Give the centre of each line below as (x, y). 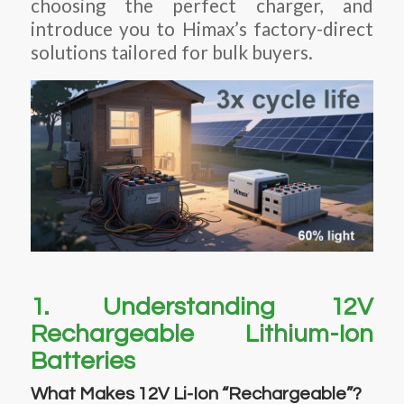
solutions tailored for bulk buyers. (171, 52)
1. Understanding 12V (202, 307)
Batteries (83, 361)
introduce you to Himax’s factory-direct (202, 28)
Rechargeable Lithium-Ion (202, 334)
